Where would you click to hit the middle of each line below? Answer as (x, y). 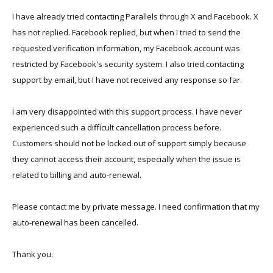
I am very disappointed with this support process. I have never (127, 112)
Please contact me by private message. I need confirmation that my (136, 207)
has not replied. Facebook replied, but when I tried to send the (126, 32)
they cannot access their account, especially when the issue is (126, 159)
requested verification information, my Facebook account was (126, 48)
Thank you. (33, 254)
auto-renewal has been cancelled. (75, 222)
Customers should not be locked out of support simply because (129, 143)
